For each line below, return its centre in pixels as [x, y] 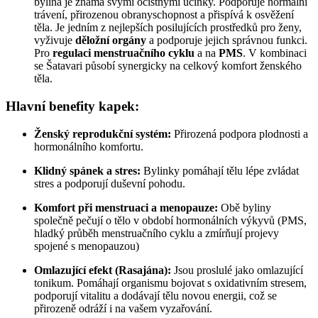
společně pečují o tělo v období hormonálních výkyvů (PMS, [170, 220]
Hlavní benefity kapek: [72, 106]
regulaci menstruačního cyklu [124, 53]
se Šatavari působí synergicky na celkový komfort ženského [168, 66]
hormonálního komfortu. [89, 146]
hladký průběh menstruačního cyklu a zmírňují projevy [157, 233]
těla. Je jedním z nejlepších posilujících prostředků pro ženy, [168, 28]
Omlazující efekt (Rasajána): [103, 270]
